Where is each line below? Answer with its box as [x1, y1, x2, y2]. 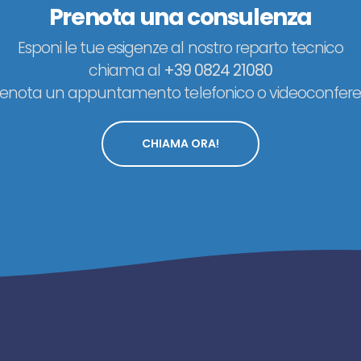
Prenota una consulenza [48, 2, 313, 34]
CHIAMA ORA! [142, 135, 219, 152]
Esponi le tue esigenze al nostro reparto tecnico [17, 37, 344, 60]
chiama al [88, 60, 164, 82]
